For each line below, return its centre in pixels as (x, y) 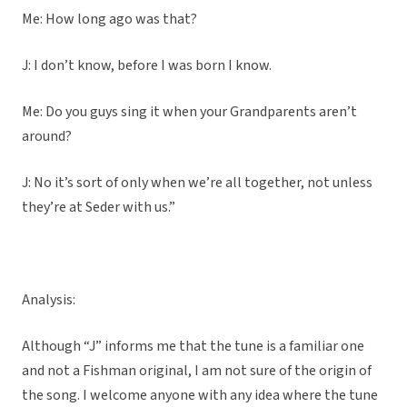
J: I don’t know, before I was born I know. (147, 66)
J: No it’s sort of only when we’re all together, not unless (197, 183)
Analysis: (49, 300)
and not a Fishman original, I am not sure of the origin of (197, 371)
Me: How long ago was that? (109, 20)
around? (47, 137)
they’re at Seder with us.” (99, 208)
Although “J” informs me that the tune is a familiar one (193, 347)
